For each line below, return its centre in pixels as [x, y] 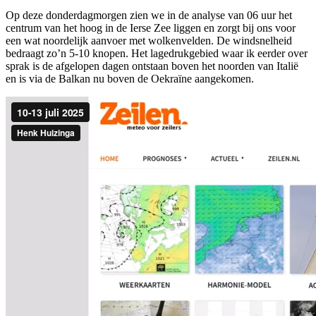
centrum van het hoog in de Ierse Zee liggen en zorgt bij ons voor [151, 28]
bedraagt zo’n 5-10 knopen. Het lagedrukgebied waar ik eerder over [157, 53]
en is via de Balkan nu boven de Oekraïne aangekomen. [130, 78]
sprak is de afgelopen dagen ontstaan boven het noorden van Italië [152, 66]
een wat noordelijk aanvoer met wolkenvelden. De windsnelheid [149, 40]
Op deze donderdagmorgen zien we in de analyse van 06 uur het [149, 15]
